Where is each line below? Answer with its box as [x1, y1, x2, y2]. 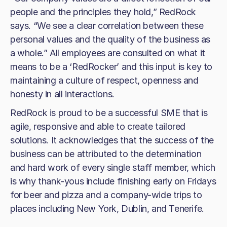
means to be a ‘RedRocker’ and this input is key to [10, 61, 213, 72]
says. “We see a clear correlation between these [10, 20, 204, 31]
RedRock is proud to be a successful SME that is [10, 107, 208, 119]
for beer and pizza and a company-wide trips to [10, 190, 202, 201]
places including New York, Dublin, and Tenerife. [10, 203, 204, 214]
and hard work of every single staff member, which [10, 162, 215, 173]
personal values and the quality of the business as [10, 34, 211, 45]
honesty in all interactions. [10, 89, 115, 100]
